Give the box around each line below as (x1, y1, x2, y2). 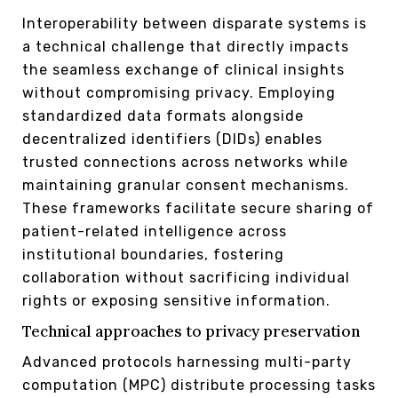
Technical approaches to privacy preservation (22, 321, 360, 341)
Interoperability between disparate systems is (22, 14, 367, 32)
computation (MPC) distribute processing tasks (22, 376, 376, 394)
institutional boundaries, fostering (22, 245, 284, 263)
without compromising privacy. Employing (22, 84, 336, 101)
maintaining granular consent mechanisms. (22, 176, 349, 194)
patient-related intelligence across (22, 222, 287, 240)
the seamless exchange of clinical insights (22, 60, 345, 78)
